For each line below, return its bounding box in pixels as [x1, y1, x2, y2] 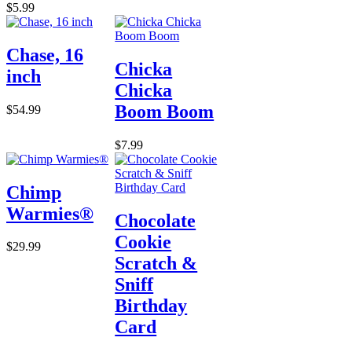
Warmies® [6, 203, 93, 224]
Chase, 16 [6, 44, 83, 65]
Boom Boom [115, 101, 214, 122]
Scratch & [115, 252, 198, 273]
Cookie [115, 231, 172, 252]
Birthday [115, 295, 188, 316]
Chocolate [115, 210, 196, 231]
